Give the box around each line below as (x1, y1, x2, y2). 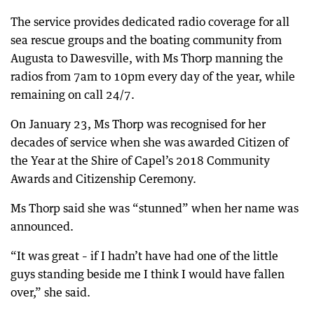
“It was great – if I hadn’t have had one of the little (11, 248, 278, 263)
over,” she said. (11, 285, 90, 299)
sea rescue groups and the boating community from (11, 32, 282, 47)
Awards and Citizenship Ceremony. (11, 171, 196, 186)
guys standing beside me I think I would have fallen (11, 266, 285, 281)
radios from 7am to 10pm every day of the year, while (11, 69, 295, 83)
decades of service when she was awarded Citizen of (11, 135, 289, 149)
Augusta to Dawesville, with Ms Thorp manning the (11, 50, 283, 65)
